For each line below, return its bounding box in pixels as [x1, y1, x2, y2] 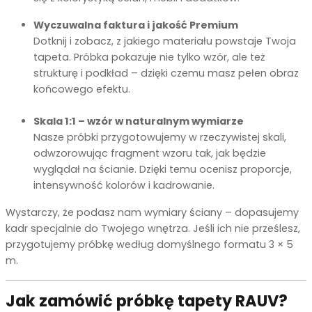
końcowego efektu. [33, 81, 130, 96]
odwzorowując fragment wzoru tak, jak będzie [33, 146, 266, 160]
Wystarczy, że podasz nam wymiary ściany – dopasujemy [6, 205, 299, 219]
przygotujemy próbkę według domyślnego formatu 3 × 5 [6, 237, 293, 251]
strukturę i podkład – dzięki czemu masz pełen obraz [33, 65, 299, 80]
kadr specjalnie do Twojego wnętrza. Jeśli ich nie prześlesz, [6, 221, 300, 235]
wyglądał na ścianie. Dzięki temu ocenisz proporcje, [33, 162, 292, 176]
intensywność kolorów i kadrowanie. [33, 178, 214, 192]
